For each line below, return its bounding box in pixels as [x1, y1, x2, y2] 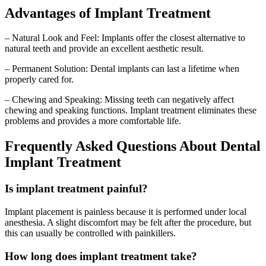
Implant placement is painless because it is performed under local [5, 206, 246, 217]
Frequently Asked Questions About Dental [5, 138, 261, 154]
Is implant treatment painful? [5, 182, 148, 195]
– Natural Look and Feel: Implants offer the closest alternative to [5, 33, 245, 43]
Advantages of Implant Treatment [5, 5, 211, 21]
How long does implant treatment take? [5, 249, 197, 262]
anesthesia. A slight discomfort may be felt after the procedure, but [5, 217, 251, 227]
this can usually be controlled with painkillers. [5, 227, 176, 238]
